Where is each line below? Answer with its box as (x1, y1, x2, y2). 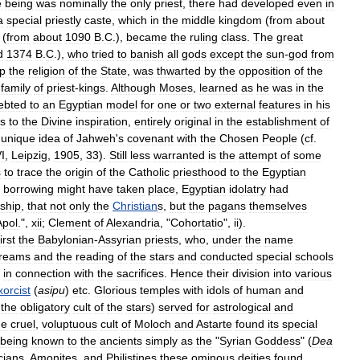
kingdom (219, 13, 262, 27)
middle (182, 13, 215, 27)
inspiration (76, 114, 128, 128)
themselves (249, 198, 307, 212)
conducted (200, 249, 253, 263)
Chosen (219, 131, 259, 145)
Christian (112, 198, 157, 212)
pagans (208, 198, 246, 212)
